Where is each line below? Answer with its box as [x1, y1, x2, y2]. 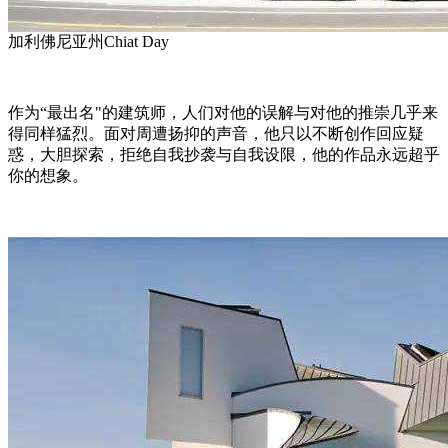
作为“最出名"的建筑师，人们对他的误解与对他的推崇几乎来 [8, 104, 438, 122]
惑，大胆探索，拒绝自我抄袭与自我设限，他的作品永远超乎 [8, 146, 440, 164]
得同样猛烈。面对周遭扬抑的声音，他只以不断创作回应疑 [8, 125, 424, 143]
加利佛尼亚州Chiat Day [8, 33, 169, 51]
